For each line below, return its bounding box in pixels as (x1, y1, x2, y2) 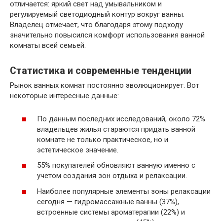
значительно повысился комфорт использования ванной (10, 31, 205, 40)
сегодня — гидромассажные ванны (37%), (37, 197, 179, 206)
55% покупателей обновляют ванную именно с (37, 161, 195, 170)
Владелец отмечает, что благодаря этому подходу (10, 20, 183, 30)
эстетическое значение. (37, 145, 118, 154)
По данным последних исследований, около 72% (37, 114, 205, 123)
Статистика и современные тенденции (10, 65, 191, 76)
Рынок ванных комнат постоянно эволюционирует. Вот (10, 81, 199, 90)
